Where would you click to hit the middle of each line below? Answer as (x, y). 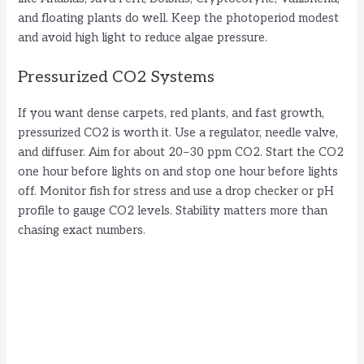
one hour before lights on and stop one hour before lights (178, 172)
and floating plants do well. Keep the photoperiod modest (179, 18)
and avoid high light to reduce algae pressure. (143, 37)
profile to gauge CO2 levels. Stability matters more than (173, 211)
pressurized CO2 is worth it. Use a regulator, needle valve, (178, 133)
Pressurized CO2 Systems (117, 78)
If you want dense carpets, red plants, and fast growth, (171, 114)
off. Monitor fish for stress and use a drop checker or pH (176, 192)
